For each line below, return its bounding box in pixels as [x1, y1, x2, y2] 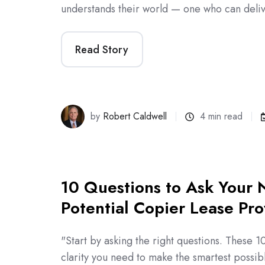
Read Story [75, 41, 129, 57]
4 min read [200, 109, 243, 124]
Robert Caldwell [103, 109, 167, 124]
